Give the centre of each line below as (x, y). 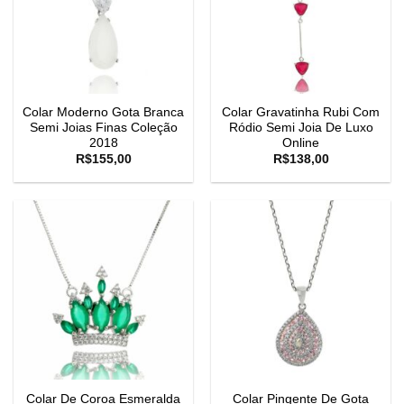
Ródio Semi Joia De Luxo (301, 127)
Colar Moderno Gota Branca (103, 112)
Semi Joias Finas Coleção (103, 127)
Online (301, 142)
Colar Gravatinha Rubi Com (301, 112)
